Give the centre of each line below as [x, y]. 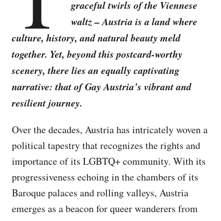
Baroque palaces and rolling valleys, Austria [100, 193]
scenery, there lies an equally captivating [96, 70]
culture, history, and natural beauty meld [96, 37]
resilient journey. [47, 103]
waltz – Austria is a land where [134, 21]
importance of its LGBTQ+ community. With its [109, 161]
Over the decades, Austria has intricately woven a [110, 129]
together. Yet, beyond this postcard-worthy [97, 54]
